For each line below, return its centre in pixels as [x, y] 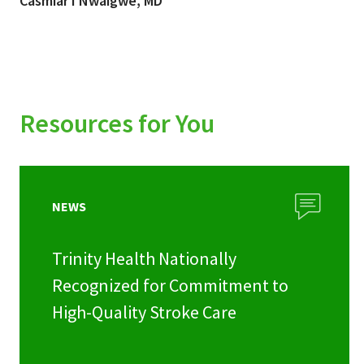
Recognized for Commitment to [170, 285]
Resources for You [117, 124]
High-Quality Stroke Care [144, 312]
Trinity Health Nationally [144, 258]
